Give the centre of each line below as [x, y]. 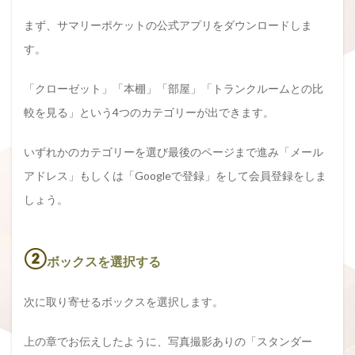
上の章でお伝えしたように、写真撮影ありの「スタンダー [168, 341]
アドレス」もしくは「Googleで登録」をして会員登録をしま [175, 175]
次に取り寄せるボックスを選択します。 [124, 301]
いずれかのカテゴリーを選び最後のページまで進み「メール [174, 151]
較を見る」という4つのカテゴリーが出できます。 [149, 112]
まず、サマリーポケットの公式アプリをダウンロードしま [168, 25]
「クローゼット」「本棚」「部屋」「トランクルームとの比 [174, 88]
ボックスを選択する [104, 261]
